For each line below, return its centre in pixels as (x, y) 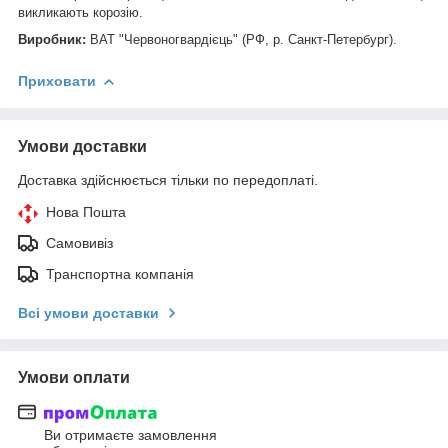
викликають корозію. (80, 12)
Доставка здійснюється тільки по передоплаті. (168, 179)
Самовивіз (79, 242)
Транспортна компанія (120, 273)
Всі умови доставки (88, 312)
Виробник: (52, 39)
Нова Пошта (86, 211)
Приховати (57, 80)
